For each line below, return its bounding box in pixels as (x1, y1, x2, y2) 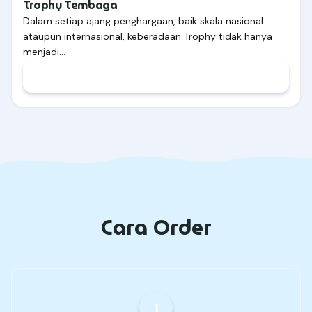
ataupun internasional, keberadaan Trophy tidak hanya (23, 30, 272, 43)
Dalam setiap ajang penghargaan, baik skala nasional (23, 15, 263, 28)
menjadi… (23, 45, 65, 58)
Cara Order (100, 211, 212, 244)
